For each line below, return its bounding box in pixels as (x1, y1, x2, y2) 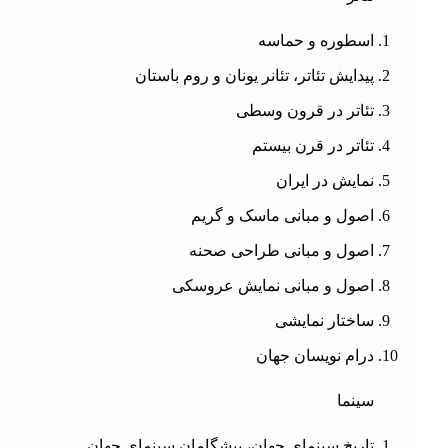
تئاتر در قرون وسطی (236, 101, 375, 119)
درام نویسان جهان (256, 346, 375, 364)
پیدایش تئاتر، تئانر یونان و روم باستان (135, 66, 375, 84)
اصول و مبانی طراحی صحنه (189, 241, 375, 259)
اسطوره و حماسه (258, 31, 375, 49)
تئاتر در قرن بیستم (252, 136, 375, 154)
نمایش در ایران (276, 171, 375, 189)
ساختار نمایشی (275, 311, 375, 329)
